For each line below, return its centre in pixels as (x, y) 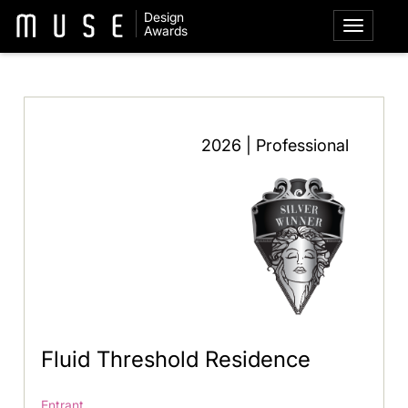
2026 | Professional (275, 145)
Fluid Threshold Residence (176, 360)
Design (163, 17)
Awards (165, 31)
